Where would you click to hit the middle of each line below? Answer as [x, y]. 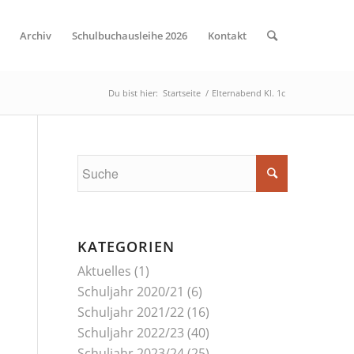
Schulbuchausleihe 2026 [130, 36]
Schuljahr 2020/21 [130, 292]
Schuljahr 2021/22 [130, 312]
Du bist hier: [134, 93]
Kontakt [228, 36]
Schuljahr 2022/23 [130, 333]
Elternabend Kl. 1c [249, 93]
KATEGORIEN [126, 247]
